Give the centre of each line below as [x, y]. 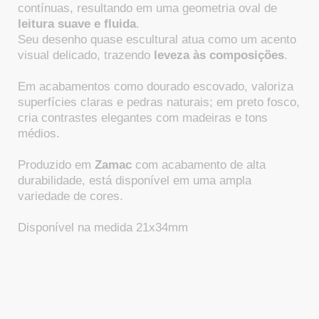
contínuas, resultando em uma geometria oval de [147, 8]
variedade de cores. [70, 196]
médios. [39, 134]
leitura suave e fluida [77, 24]
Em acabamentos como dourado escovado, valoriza [156, 87]
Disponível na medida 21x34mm [103, 228]
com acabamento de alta [199, 165]
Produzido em [56, 165]
